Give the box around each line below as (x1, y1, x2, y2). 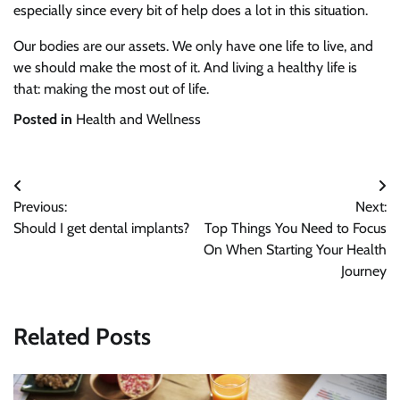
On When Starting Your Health (204, 241, 387, 259)
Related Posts (13, 322, 151, 352)
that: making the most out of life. (13, 80, 209, 98)
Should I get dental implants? (13, 220, 189, 237)
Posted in (13, 111, 76, 129)
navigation (12, 212, 116, 241)
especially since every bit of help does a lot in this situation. (13, 2, 368, 20)
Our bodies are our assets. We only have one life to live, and (13, 37, 373, 55)
